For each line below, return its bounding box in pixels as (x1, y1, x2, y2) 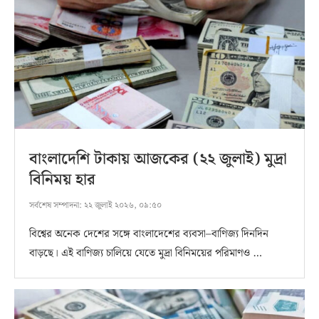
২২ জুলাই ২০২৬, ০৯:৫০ (82, 198, 162, 212)
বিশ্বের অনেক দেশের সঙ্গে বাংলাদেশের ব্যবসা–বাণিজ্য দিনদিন (29, 225, 268, 243)
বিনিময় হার (29, 167, 95, 192)
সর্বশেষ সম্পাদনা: (29, 198, 82, 212)
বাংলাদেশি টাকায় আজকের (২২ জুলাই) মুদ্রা (29, 146, 287, 172)
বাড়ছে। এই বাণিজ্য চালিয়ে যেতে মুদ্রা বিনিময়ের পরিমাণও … (29, 244, 262, 262)
